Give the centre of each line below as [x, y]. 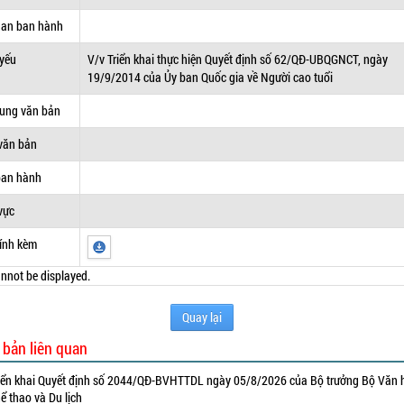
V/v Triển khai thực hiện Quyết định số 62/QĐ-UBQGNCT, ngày [238, 59]
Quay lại [202, 317]
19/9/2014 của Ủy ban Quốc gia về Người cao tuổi [211, 77]
